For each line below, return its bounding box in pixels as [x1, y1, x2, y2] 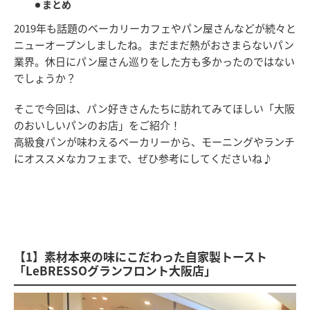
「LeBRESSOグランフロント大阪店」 [14, 261, 216, 279]
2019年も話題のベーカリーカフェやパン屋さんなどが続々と [14, 20, 296, 35]
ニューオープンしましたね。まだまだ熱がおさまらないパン [14, 37, 294, 52]
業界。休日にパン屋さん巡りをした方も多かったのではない [14, 53, 295, 69]
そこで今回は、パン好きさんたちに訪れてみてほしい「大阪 [14, 100, 295, 116]
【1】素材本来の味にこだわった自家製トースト [14, 247, 267, 265]
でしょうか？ [14, 70, 76, 85]
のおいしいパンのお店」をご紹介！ [14, 117, 181, 132]
